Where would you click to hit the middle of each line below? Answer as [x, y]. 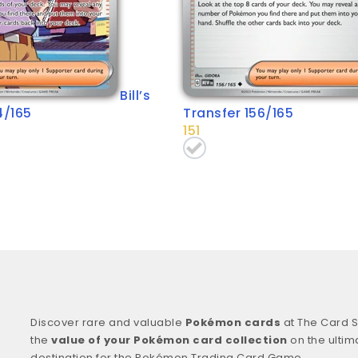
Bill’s [135, 95]
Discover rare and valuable [108, 323]
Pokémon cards [233, 323]
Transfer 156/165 [238, 113]
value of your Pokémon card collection [169, 340]
